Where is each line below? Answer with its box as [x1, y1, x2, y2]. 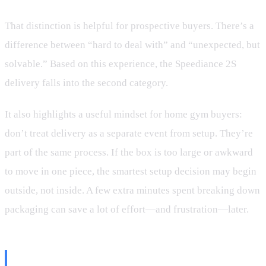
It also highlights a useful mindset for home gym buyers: [5, 109, 242, 121]
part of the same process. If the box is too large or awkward [5, 147, 253, 159]
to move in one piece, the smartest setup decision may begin [5, 166, 256, 178]
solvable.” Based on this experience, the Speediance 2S [5, 58, 236, 69]
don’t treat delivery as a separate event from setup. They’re [5, 128, 253, 140]
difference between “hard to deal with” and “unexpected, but [5, 39, 260, 50]
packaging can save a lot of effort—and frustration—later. [5, 204, 249, 216]
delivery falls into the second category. [5, 77, 168, 88]
